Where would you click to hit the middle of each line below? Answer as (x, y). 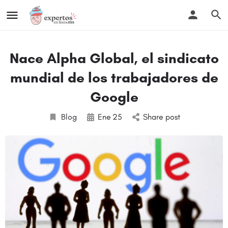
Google (114, 97)
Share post (161, 117)
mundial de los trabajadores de (114, 77)
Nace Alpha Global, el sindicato (114, 58)
